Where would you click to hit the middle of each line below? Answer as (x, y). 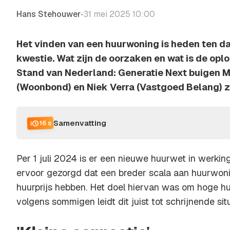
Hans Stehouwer (49, 14)
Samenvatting (80, 123)
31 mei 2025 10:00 (119, 14)
